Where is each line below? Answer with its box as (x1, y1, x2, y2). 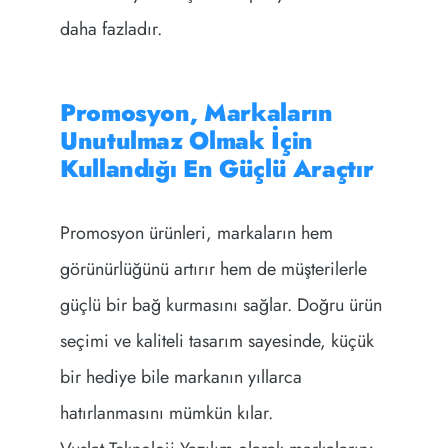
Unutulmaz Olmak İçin (59, 123, 313, 159)
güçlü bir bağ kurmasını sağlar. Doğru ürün (59, 292, 382, 319)
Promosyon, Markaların (59, 95, 333, 131)
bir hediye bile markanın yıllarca (59, 364, 302, 391)
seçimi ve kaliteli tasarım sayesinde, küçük (59, 328, 374, 355)
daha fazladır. (59, 16, 162, 43)
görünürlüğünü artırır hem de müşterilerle (59, 256, 367, 283)
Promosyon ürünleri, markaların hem (59, 220, 333, 247)
